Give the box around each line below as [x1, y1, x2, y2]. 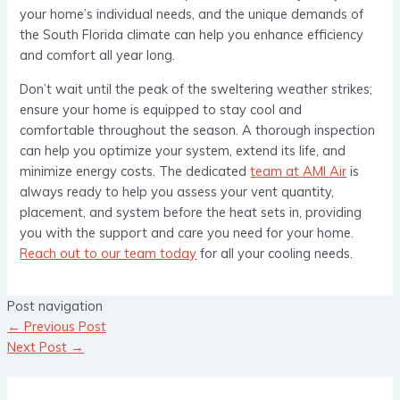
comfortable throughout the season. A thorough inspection [20, 121, 376, 138]
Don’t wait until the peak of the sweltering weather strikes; [20, 79, 373, 97]
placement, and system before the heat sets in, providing [20, 203, 362, 221]
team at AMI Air [250, 162, 347, 179]
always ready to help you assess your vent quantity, [20, 182, 335, 200]
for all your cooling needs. [196, 244, 354, 262]
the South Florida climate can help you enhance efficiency [20, 26, 364, 44]
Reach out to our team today [20, 244, 197, 262]
